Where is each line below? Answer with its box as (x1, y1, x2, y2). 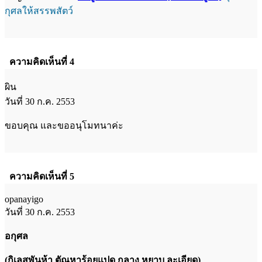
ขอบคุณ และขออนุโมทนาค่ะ (5, 120, 123, 130)
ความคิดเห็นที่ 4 (5, 56, 79, 67)
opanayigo (5, 194, 43, 204)
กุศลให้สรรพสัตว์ (5, 5, 73, 16)
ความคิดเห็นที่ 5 (5, 171, 79, 181)
